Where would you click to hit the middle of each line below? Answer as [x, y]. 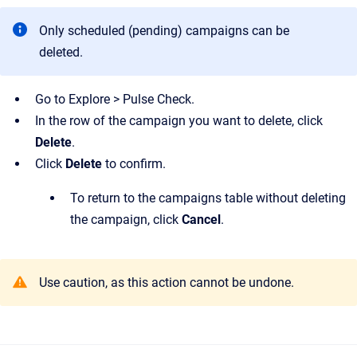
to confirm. [134, 164]
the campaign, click [126, 220]
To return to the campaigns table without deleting [208, 198]
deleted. [61, 52]
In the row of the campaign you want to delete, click [179, 121]
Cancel [201, 220]
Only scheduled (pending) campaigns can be [164, 31]
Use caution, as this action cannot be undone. [167, 282]
